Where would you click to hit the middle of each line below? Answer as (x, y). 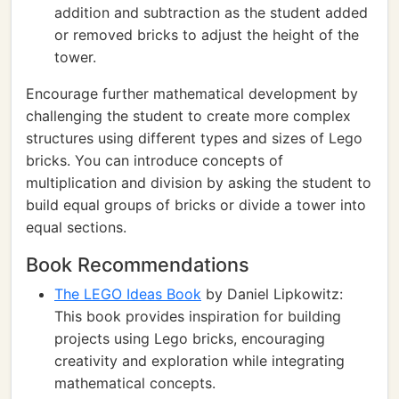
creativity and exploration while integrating (199, 361)
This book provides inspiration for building (198, 316)
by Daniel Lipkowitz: (272, 294)
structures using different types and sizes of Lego (194, 138)
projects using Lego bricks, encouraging (190, 338)
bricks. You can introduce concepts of (155, 160)
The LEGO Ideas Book (128, 294)
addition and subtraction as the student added (211, 12)
